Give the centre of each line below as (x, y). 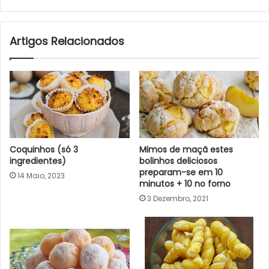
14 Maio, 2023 (41, 176)
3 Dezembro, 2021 (178, 199)
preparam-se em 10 (181, 173)
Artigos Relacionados (67, 41)
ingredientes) (38, 161)
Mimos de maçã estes (186, 150)
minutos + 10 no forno (185, 184)
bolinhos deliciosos (178, 161)
